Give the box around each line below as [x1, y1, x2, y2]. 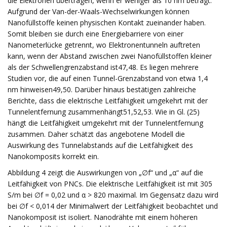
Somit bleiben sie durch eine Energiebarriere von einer [8, 29, 183, 39]
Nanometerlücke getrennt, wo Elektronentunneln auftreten [8, 40, 200, 50]
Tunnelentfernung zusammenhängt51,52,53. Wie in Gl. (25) [8, 107, 200, 117]
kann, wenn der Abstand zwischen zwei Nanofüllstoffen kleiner [8, 51, 212, 61]
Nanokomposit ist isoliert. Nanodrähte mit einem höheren [8, 212, 198, 222]
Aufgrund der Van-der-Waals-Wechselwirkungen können [8, 7, 190, 16]
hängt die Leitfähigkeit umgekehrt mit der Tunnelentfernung [8, 118, 203, 128]
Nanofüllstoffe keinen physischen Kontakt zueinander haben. [8, 18, 206, 27]
